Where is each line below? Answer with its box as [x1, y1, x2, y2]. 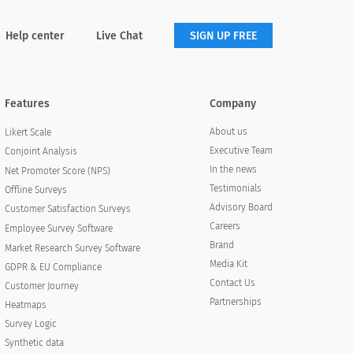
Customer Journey [5, 280, 80, 292]
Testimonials [209, 183, 262, 195]
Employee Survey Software [5, 222, 113, 234]
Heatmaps [5, 299, 47, 310]
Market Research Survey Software [5, 242, 141, 254]
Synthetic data [5, 336, 65, 348]
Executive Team [209, 145, 273, 157]
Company [209, 97, 256, 111]
